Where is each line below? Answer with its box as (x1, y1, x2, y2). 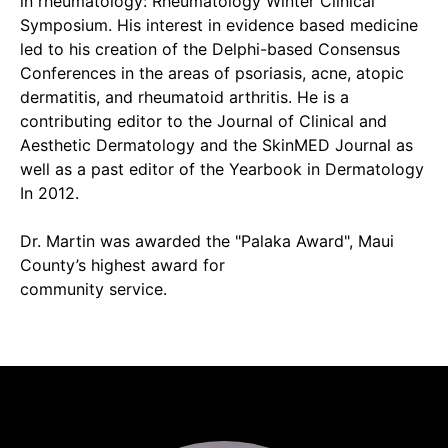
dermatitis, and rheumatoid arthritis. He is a (20, 87, 349, 107)
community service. (20, 279, 167, 299)
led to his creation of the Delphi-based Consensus (20, 39, 400, 59)
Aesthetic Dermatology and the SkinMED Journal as (20, 135, 413, 155)
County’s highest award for (20, 255, 225, 275)
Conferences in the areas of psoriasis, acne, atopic (20, 63, 404, 83)
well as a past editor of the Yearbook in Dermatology (20, 159, 424, 179)
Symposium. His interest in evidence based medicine (20, 15, 418, 35)
